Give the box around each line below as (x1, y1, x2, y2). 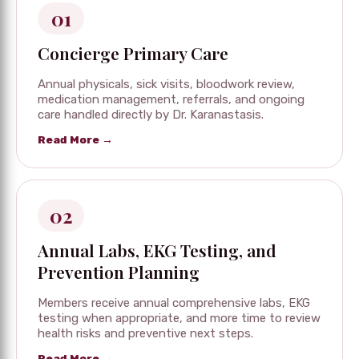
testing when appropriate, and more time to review (38, 310, 321, 325)
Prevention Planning (38, 260, 200, 283)
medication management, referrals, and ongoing (38, 91, 305, 107)
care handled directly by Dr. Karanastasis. (38, 107, 264, 122)
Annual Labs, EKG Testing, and (38, 238, 276, 261)
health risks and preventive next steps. (38, 325, 253, 341)
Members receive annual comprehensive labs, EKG (38, 295, 310, 310)
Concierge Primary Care (38, 41, 228, 64)
